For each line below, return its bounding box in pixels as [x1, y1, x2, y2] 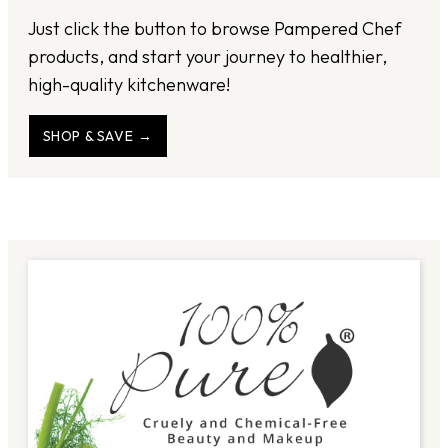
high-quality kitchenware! [28, 73, 230, 97]
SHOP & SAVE [42, 127, 134, 146]
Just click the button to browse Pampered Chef [28, 17, 401, 41]
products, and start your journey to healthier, [28, 45, 387, 69]
